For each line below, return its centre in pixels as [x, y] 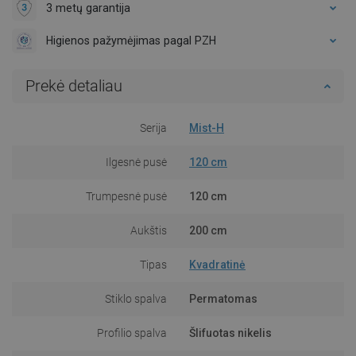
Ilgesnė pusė [136, 162]
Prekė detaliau [74, 85]
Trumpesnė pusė [126, 196]
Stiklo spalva [136, 298]
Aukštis [149, 230]
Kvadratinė [217, 264]
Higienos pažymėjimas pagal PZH [131, 40]
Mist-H [207, 128]
